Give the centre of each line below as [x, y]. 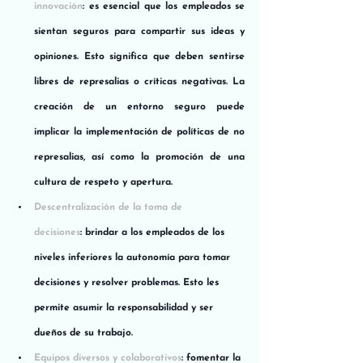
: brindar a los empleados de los [154, 232]
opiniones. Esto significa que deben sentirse [139, 56]
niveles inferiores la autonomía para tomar [134, 257]
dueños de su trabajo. [83, 333]
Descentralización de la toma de [110, 207]
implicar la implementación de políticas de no [139, 132]
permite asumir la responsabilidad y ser [125, 307]
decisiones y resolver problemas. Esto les [128, 282]
